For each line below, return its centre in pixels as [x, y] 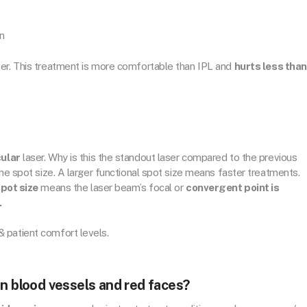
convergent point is [233, 187]
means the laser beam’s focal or [112, 187]
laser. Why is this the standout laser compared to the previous [159, 157]
